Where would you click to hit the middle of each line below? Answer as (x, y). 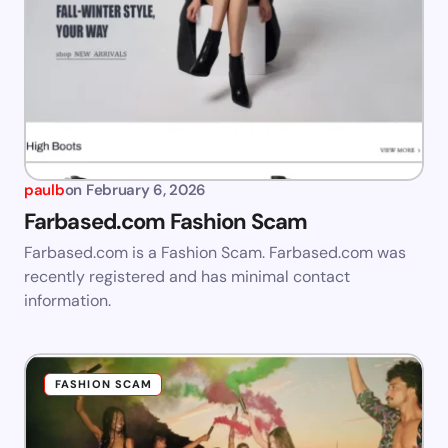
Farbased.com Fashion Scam (165, 222)
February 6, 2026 (146, 190)
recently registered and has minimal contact (187, 277)
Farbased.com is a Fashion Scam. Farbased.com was (215, 253)
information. (67, 301)
